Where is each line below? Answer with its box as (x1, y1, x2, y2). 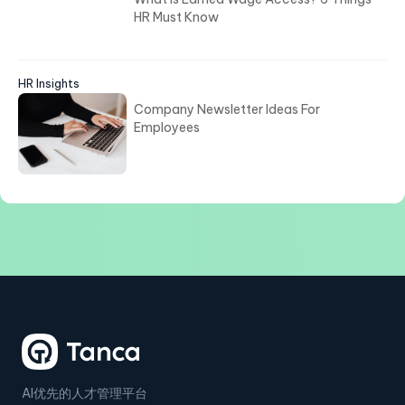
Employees (134, 119, 200, 137)
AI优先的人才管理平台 (22, 385, 147, 402)
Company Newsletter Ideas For (134, 101, 320, 118)
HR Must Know (134, 9, 219, 26)
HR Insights (18, 76, 80, 91)
